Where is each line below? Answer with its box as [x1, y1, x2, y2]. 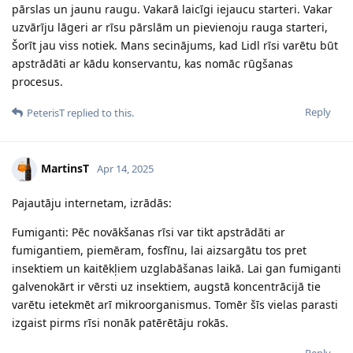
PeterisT [27, 105, 65, 120]
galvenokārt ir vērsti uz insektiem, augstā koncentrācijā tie [12, 278, 321, 294]
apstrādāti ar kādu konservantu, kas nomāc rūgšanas [12, 55, 293, 71]
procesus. [12, 73, 63, 89]
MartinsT [41, 160, 89, 176]
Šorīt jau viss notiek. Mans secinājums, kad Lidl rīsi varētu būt [12, 37, 338, 53]
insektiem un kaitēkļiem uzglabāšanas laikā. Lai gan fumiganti [12, 260, 341, 276]
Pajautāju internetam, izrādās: [12, 195, 172, 210]
